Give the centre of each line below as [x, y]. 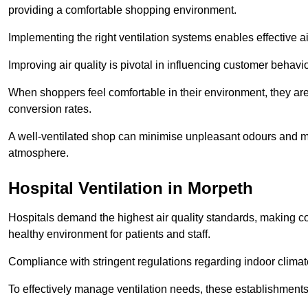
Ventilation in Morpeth [163, 188]
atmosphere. [38, 153]
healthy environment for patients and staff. [109, 234]
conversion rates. [51, 109]
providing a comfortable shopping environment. [124, 10]
